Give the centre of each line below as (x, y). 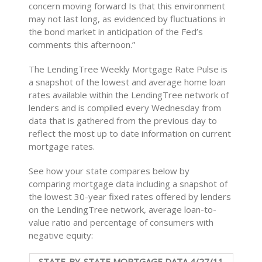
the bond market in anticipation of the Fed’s (116, 32)
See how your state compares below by (109, 171)
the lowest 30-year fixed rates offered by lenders (130, 197)
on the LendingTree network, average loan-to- (123, 210)
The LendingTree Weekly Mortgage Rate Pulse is (128, 69)
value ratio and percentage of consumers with (121, 223)
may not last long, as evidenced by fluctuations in (127, 19)
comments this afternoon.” (82, 45)
